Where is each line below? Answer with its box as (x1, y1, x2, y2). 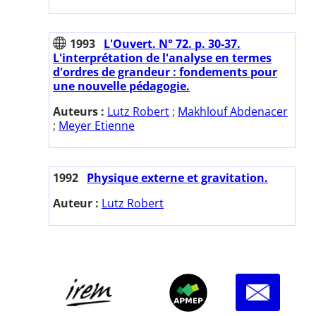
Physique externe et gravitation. (87, 169, 268, 186)
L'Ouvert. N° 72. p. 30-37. (104, 35, 241, 51)
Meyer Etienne (59, 117, 135, 133)
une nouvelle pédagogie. (53, 78, 190, 94)
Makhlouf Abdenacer (178, 103, 288, 119)
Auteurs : (53, 103, 107, 119)
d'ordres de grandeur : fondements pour (53, 63, 277, 80)
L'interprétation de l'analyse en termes (53, 49, 272, 66)
